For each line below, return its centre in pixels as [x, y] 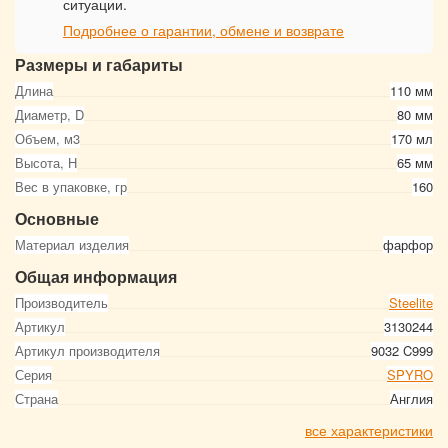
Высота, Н [46, 162]
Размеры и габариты [99, 64]
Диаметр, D [49, 114]
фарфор [408, 244]
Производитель [61, 302]
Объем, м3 [47, 138]
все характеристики [369, 430]
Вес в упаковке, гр [71, 186]
